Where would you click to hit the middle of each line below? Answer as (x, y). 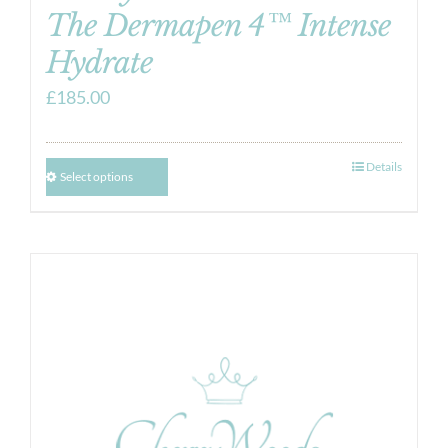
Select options (96, 176)
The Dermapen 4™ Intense (218, 25)
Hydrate (99, 62)
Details (384, 166)
